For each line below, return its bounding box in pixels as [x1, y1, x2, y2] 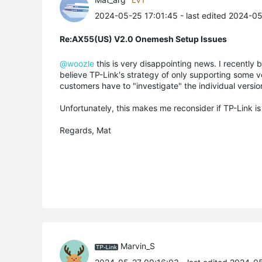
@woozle [60, 58, 94, 68]
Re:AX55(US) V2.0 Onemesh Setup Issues [60, 33, 227, 44]
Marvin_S [120, 241, 155, 251]
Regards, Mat [60, 125, 111, 135]
